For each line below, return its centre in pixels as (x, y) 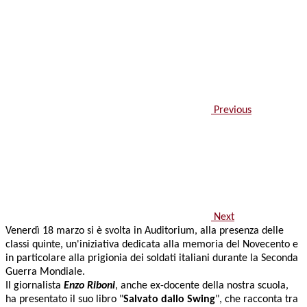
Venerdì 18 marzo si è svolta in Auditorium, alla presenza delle (145, 231)
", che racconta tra (257, 300)
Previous (233, 111)
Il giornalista (35, 286)
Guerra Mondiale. (45, 272)
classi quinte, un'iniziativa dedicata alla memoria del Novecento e (152, 245)
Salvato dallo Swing (169, 300)
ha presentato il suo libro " (64, 300)
